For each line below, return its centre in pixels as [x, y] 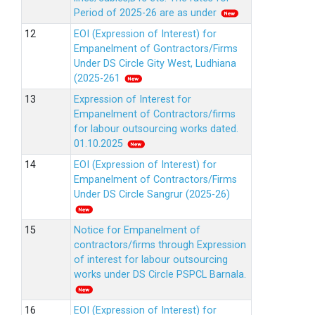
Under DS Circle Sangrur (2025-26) [152, 194]
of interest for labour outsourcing [151, 260]
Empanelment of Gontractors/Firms [156, 49]
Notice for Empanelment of [137, 230]
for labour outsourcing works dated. [156, 129]
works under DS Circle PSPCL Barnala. [160, 275]
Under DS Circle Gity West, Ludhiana [155, 64]
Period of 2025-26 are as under [147, 13]
